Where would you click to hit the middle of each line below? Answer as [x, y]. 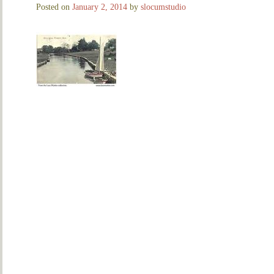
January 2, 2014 [100, 7]
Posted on [54, 7]
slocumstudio [163, 7]
